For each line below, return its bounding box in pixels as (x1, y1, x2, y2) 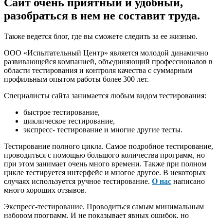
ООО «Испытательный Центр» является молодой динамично (4, 48, 208, 57)
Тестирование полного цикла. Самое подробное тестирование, (4, 142, 213, 150)
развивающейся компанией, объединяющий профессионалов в (4, 57, 213, 66)
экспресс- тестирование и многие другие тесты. (23, 125, 182, 134)
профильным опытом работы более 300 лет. (4, 74, 149, 83)
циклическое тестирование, (23, 116, 115, 125)
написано (171, 177, 205, 185)
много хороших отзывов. (4, 185, 87, 194)
